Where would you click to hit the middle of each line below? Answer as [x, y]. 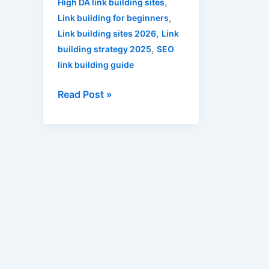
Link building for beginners [113, 18]
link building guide [96, 65]
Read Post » [85, 95]
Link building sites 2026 [107, 34]
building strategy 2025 [104, 49]
